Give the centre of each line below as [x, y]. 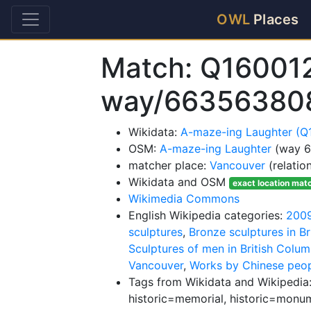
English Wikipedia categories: [207, 215]
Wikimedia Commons [184, 199]
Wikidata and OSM [179, 182]
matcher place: [169, 165]
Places [275, 19]
